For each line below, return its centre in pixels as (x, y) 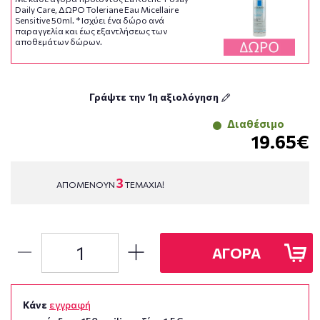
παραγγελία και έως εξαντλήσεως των (91, 30)
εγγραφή (70, 304)
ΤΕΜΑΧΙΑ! (144, 184)
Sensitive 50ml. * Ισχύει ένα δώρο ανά (90, 20)
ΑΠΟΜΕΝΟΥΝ (86, 184)
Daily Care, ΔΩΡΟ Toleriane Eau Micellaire (97, 9)
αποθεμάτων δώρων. (59, 41)
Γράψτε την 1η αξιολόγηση (155, 96)
